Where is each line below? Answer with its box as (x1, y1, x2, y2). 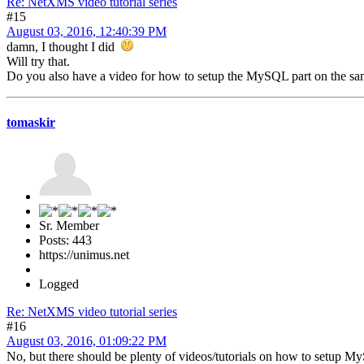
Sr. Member (39, 218, 99, 232)
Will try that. (6, 54, 70, 69)
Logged (39, 276, 79, 291)
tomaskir (6, 115, 55, 130)
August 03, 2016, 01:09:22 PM (6, 333, 167, 348)
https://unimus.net (39, 247, 129, 262)
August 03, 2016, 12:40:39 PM (6, 24, 167, 39)
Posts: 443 (39, 232, 92, 247)
